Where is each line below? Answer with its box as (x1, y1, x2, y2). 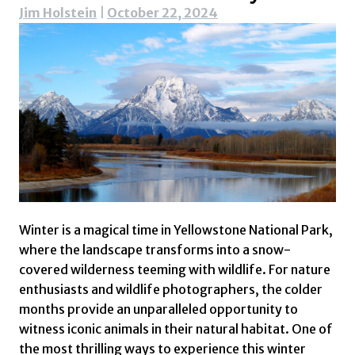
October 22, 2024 (107, 5, 218, 21)
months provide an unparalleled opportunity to (19, 300, 298, 317)
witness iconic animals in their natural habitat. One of (19, 320, 333, 337)
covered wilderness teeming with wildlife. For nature (19, 261, 330, 277)
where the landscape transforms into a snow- (19, 241, 291, 258)
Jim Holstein (19, 5, 97, 21)
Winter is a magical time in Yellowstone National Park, (19, 221, 333, 238)
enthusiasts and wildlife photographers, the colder (19, 281, 323, 297)
